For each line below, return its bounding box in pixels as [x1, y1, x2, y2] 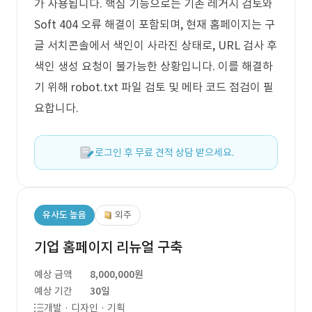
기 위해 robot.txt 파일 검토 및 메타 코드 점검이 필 [34, 80, 274, 94]
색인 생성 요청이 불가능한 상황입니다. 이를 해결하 [34, 59, 273, 73]
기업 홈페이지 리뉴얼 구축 [34, 238, 182, 256]
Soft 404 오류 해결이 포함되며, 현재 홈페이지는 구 [34, 17, 275, 31]
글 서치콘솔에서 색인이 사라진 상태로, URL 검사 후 [34, 38, 277, 52]
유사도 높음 [42, 209, 86, 221]
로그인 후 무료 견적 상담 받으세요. [95, 146, 234, 159]
